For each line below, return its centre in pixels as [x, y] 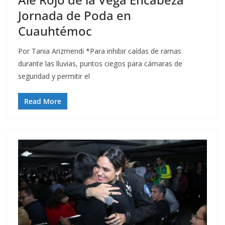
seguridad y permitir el [54, 76]
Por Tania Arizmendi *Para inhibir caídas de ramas [100, 51]
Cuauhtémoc [55, 31]
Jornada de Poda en [75, 15]
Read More [43, 101]
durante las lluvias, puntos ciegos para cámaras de [100, 63]
